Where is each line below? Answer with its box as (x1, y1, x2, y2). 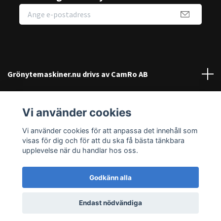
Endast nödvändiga (79, 199, 142, 207)
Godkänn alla (89, 173, 132, 182)
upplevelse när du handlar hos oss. (22, 146, 138, 154)
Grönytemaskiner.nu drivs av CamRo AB (7, 69, 148, 79)
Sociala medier (7, 125, 61, 135)
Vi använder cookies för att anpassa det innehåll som (22, 126, 198, 135)
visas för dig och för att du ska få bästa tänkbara (22, 136, 184, 145)
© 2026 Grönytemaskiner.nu (70, 194, 151, 204)
